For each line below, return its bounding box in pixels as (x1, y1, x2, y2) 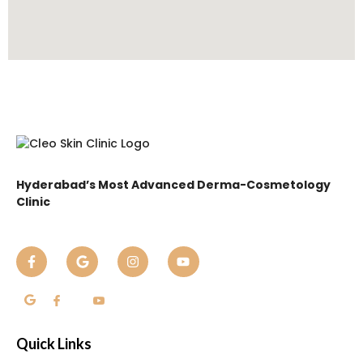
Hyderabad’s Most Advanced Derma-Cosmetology (16, 176, 331, 193)
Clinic (16, 193, 50, 210)
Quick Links (16, 335, 92, 353)
